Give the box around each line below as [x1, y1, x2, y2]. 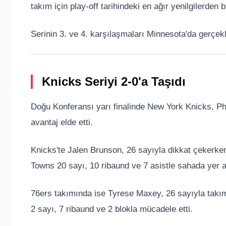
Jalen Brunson [68, 145, 122, 155]
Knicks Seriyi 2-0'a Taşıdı [42, 75, 186, 89]
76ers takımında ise [31, 189, 108, 199]
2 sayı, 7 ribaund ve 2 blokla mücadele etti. [31, 204, 193, 214]
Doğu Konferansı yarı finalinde [31, 102, 147, 112]
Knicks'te [31, 145, 68, 155]
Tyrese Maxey [108, 189, 161, 199]
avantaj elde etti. [31, 118, 93, 128]
